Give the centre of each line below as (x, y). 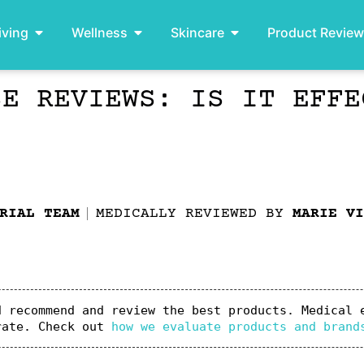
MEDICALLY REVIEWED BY (194, 214)
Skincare (197, 32)
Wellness (99, 32)
